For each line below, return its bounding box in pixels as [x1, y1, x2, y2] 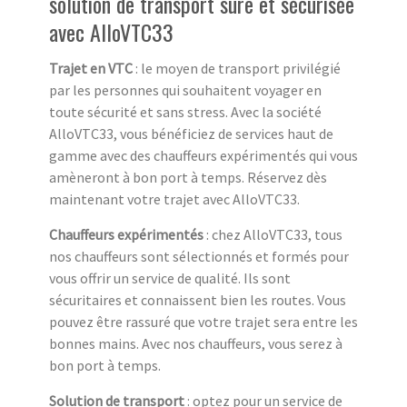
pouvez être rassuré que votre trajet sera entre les [49, 312, 358, 331]
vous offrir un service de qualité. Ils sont [49, 268, 291, 287]
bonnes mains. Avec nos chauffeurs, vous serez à [49, 333, 342, 352]
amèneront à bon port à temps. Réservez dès [49, 167, 327, 186]
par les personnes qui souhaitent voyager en [49, 80, 322, 99]
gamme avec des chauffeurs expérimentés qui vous [49, 145, 358, 164]
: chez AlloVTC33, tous [203, 224, 342, 243]
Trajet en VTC [49, 58, 133, 77]
